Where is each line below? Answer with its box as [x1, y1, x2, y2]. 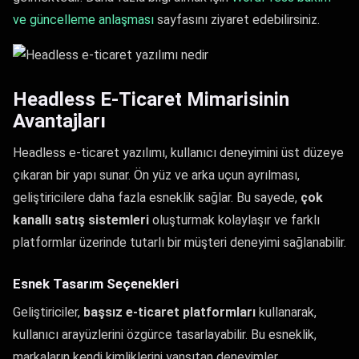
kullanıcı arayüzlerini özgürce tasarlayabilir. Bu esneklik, [13, 327, 317, 342]
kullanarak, [256, 305, 317, 320]
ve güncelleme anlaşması [13, 12, 154, 27]
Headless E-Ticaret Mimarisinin [13, 88, 289, 111]
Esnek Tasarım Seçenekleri [13, 276, 179, 292]
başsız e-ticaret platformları [83, 305, 256, 320]
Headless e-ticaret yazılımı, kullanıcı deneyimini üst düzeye [13, 145, 344, 160]
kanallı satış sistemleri [13, 212, 149, 228]
